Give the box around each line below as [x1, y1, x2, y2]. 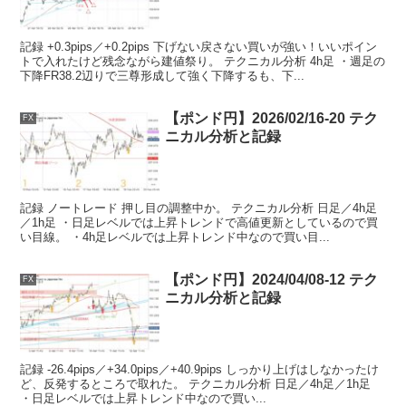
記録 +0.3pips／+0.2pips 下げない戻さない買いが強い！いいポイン [20, 39, 378, 53]
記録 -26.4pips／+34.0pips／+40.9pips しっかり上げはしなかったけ [20, 362, 380, 376]
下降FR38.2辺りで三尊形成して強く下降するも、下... [20, 68, 305, 82]
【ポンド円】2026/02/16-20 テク [165, 111, 379, 127]
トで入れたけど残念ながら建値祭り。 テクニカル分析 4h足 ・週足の [20, 53, 386, 68]
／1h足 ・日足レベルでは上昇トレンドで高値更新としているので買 [20, 215, 379, 229]
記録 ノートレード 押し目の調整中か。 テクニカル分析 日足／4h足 [20, 200, 378, 215]
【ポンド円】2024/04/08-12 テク [165, 272, 379, 288]
